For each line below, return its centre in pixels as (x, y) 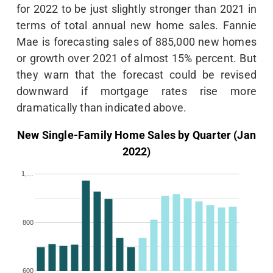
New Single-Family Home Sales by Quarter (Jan (136, 135)
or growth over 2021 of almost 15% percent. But (136, 58)
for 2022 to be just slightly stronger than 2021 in (136, 9)
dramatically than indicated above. (102, 108)
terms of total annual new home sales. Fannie (136, 26)
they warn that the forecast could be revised (136, 75)
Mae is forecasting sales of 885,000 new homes (136, 42)
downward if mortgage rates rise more (136, 91)
